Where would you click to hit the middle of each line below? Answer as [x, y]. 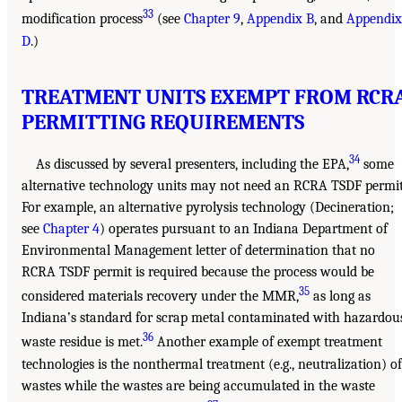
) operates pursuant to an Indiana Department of [244, 228]
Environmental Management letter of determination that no [198, 250]
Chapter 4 [71, 228]
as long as [340, 297]
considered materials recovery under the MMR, [160, 297]
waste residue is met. [82, 342]
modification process [82, 19]
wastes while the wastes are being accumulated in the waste [198, 385]
